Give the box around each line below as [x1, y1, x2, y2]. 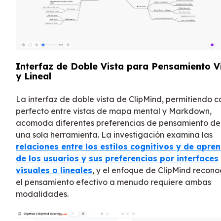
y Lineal [16, 71, 51, 82]
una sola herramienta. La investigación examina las [16, 130, 213, 140]
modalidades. [16, 189, 69, 199]
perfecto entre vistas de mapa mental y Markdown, [16, 106, 212, 116]
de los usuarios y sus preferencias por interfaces [16, 153, 219, 164]
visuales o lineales [16, 165, 92, 176]
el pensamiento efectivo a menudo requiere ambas [16, 177, 211, 187]
